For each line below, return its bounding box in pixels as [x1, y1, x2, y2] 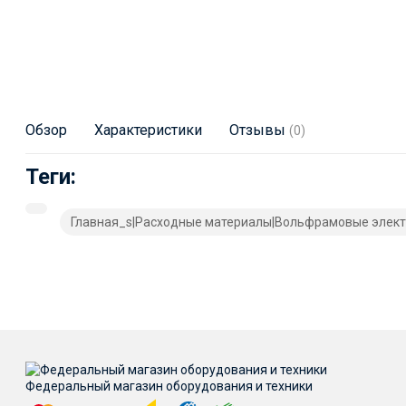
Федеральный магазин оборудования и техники [25, 379, 313, 394]
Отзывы [228, 121, 289, 140]
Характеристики [93, 121, 202, 140]
